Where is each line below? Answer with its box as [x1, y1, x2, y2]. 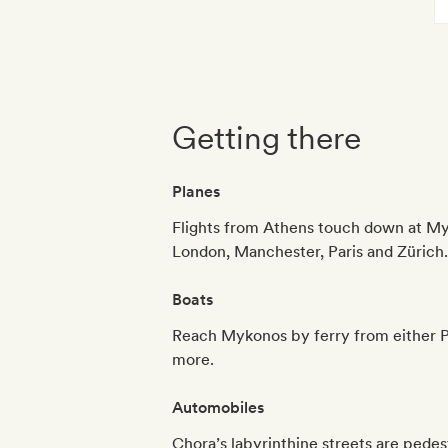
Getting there [172, 118, 361, 157]
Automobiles [172, 398, 264, 417]
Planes [172, 182, 220, 201]
